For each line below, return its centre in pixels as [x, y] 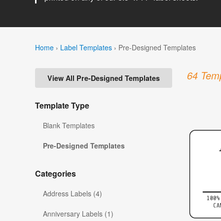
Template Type [62, 106]
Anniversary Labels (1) [78, 214]
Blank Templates [69, 126]
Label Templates [86, 47]
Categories [55, 174]
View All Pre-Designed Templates [104, 78]
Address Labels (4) [73, 194]
